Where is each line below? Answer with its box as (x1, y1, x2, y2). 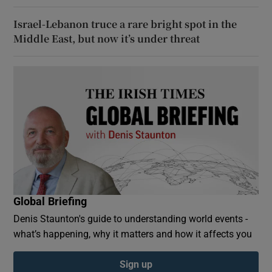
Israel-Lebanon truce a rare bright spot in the (13, 16, 237, 31)
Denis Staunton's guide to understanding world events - (13, 213, 248, 223)
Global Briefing (13, 195, 87, 207)
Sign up (120, 259, 152, 269)
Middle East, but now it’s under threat (13, 31, 200, 46)
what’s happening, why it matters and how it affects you (13, 228, 253, 239)
